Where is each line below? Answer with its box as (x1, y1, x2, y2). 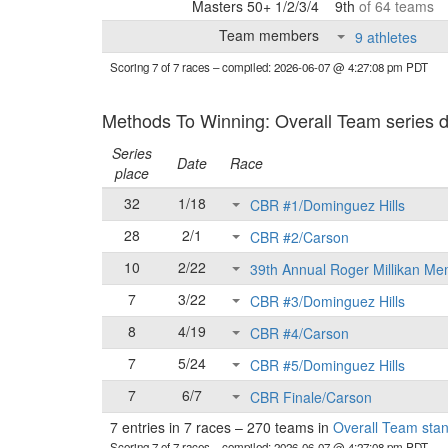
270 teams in (243, 417, 333, 437)
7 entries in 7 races (110, 417, 235, 437)
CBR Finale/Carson (250, 387, 372, 408)
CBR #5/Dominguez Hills (250, 355, 405, 376)
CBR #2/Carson (250, 227, 349, 248)
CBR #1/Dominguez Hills (250, 195, 405, 216)
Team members (219, 25, 319, 45)
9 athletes (355, 27, 417, 48)
